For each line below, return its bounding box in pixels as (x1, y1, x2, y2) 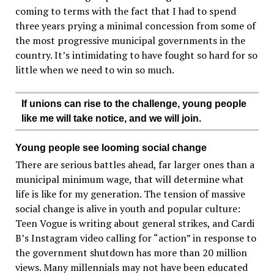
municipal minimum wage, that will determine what (15, 172, 244, 186)
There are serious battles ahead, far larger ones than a (15, 157, 254, 171)
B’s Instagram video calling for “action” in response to (15, 231, 256, 245)
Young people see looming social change (15, 142, 207, 153)
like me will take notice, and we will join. (21, 113, 201, 124)
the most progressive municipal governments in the (15, 33, 245, 47)
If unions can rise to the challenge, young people (21, 98, 246, 109)
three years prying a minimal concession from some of (15, 18, 256, 32)
